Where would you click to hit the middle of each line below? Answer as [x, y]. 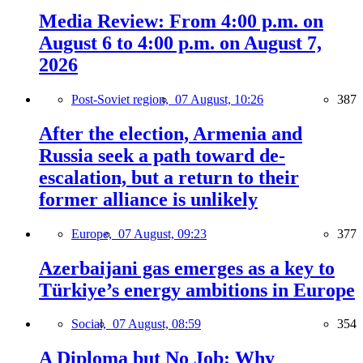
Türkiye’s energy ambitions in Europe [197, 290]
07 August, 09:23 [162, 233]
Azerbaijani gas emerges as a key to [187, 268]
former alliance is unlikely [148, 199]
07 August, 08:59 [157, 324]
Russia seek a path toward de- [162, 155]
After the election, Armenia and [171, 133]
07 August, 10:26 [219, 99]
